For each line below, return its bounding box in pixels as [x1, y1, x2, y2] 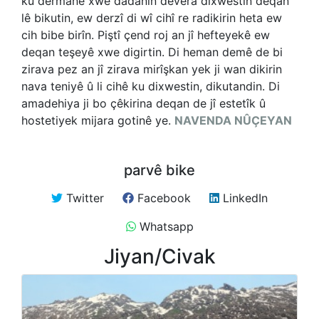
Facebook [134, 191, 191, 205]
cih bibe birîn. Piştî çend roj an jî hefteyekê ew [21, 28, 270, 42]
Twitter [63, 191, 104, 205]
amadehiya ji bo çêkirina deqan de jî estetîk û [21, 96, 266, 110]
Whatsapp [135, 219, 194, 234]
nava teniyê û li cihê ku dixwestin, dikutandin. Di [21, 79, 280, 93]
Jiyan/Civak [103, 244, 216, 268]
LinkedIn [219, 191, 268, 205]
